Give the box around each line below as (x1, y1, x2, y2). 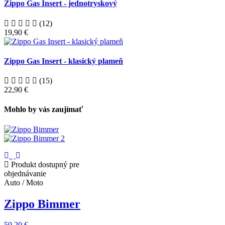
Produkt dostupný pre (9, 160, 79, 169)
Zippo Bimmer (4, 197, 80, 210)
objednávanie (4, 169, 46, 178)
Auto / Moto (4, 178, 43, 187)
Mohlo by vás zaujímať (4, 105, 83, 114)
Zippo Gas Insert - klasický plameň (4, 56, 123, 65)
